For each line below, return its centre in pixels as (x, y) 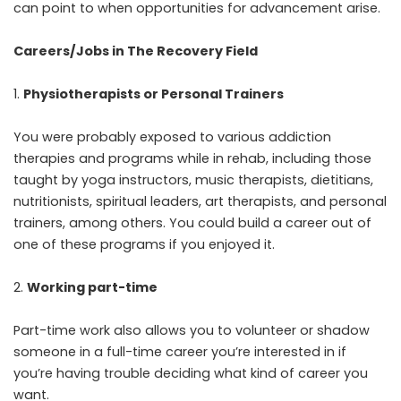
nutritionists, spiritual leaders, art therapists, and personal (200, 201)
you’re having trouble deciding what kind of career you (191, 373)
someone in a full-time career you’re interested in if (180, 351)
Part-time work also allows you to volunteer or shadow (192, 330)
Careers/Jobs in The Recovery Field (136, 51)
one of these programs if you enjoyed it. (144, 244)
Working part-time (92, 287)
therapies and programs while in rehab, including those (192, 158)
